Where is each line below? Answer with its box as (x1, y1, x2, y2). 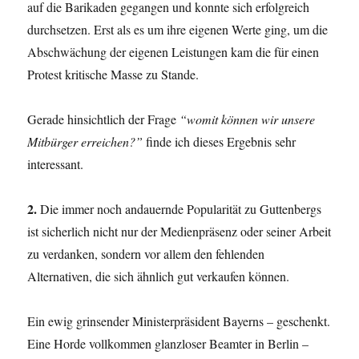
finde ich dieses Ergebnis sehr (143, 133, 296, 151)
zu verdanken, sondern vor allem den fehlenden (27, 245, 265, 263)
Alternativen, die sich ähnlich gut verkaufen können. (27, 268, 290, 285)
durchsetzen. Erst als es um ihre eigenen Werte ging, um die (27, 21, 329, 38)
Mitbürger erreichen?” (27, 133, 143, 151)
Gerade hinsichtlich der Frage (27, 111, 180, 128)
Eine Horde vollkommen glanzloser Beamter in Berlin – (27, 335, 309, 353)
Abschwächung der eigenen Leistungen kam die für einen (27, 43, 320, 61)
